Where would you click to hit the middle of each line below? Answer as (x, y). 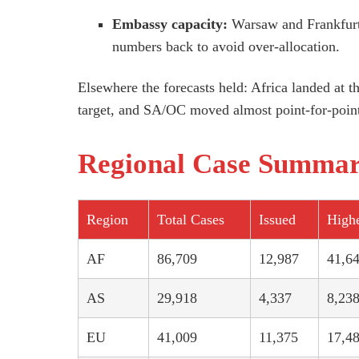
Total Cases (191, 219)
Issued (277, 219)
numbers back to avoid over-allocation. (226, 47)
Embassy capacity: (170, 24)
